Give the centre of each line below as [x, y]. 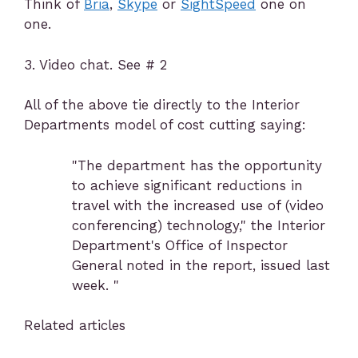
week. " [95, 285]
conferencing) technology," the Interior [199, 225]
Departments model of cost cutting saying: [165, 125]
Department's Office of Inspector [180, 245]
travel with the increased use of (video [198, 205]
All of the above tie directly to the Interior [162, 105]
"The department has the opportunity [197, 165]
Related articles [75, 325]
